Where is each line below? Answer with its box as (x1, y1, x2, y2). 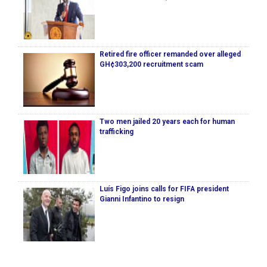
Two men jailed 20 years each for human (100, 117, 235, 126)
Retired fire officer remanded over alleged (100, 50, 241, 59)
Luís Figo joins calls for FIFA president (100, 185, 229, 194)
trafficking (100, 128, 133, 136)
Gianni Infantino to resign (100, 195, 184, 204)
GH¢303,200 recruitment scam (100, 60, 203, 69)
